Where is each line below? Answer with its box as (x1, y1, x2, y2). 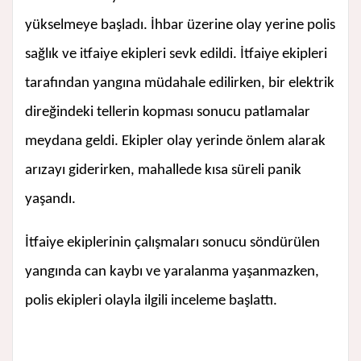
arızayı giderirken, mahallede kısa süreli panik (25, 163, 301, 179)
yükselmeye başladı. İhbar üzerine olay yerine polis (25, 18, 335, 34)
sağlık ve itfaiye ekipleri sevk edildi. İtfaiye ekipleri (25, 47, 327, 63)
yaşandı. (25, 192, 76, 208)
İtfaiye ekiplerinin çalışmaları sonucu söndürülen (25, 235, 320, 251)
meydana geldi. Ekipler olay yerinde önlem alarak (25, 134, 326, 150)
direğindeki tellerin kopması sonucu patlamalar (25, 105, 310, 121)
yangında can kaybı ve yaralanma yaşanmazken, (25, 264, 319, 280)
